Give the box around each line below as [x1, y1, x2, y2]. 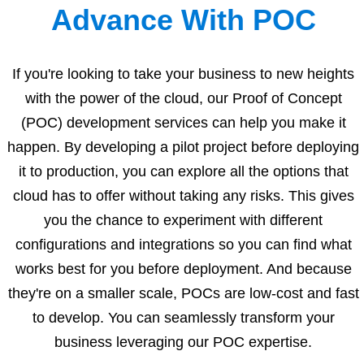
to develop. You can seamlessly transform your [32, 310, 335, 327]
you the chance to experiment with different [44, 212, 323, 229]
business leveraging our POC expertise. [54, 334, 312, 351]
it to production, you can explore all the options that [18, 163, 349, 180]
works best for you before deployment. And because [15, 261, 352, 278]
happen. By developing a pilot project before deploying [7, 139, 359, 156]
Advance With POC [50, 3, 316, 37]
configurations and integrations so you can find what [15, 236, 352, 253]
